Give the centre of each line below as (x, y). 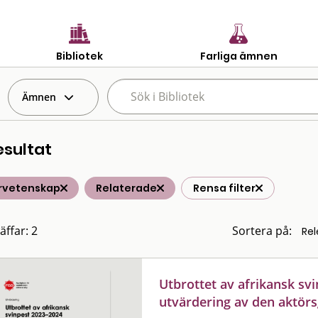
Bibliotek (79, 56)
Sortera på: (262, 231)
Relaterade (126, 188)
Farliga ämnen (238, 56)
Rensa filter (224, 188)
